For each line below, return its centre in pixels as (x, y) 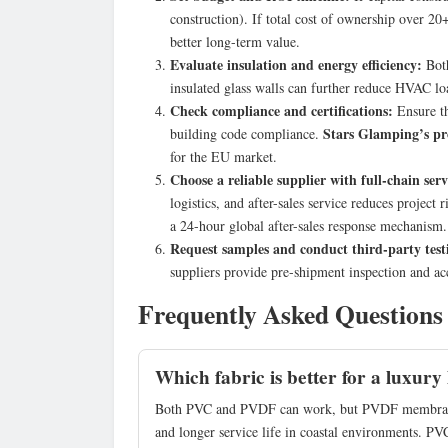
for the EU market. (223, 156)
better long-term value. (235, 41)
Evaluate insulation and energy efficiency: (296, 64)
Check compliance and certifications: (281, 110)
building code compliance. (246, 133)
